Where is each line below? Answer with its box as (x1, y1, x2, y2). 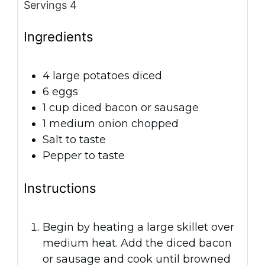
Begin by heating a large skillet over (43, 220, 234, 234)
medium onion (49, 117, 128, 131)
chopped (131, 117, 179, 131)
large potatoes (53, 69, 130, 83)
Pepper (43, 149, 82, 163)
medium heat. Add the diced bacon (43, 236, 232, 250)
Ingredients (24, 29, 93, 45)
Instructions (24, 180, 96, 196)
